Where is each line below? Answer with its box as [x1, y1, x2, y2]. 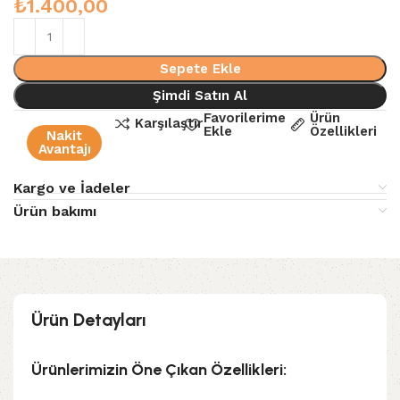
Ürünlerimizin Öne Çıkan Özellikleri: [31, 360, 287, 380]
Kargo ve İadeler [13, 179, 131, 197]
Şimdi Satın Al [153, 87, 247, 104]
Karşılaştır [134, 115, 203, 132]
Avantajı [37, 141, 91, 158]
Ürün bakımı [13, 203, 97, 221]
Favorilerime [203, 110, 286, 127]
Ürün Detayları [31, 309, 146, 331]
